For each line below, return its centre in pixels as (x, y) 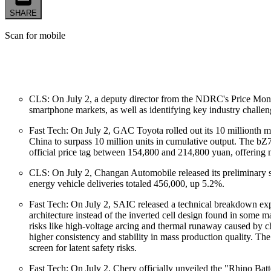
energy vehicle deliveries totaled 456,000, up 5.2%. (127, 183)
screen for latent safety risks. (83, 247)
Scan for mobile (35, 35)
